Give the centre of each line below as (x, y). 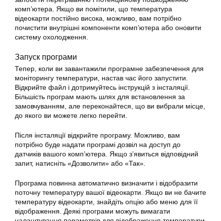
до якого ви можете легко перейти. (71, 115)
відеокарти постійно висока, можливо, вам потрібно (98, 18)
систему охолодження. (52, 37)
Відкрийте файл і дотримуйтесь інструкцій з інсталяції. (102, 87)
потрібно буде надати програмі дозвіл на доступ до (98, 145)
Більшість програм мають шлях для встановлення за (100, 97)
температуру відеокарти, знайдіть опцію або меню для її (106, 202)
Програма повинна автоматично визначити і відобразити (106, 183)
